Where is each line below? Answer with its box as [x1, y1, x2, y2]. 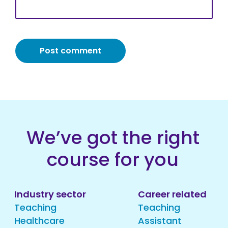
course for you [47, 147, 179, 173]
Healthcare [14, 214, 65, 227]
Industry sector [14, 188, 86, 201]
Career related [138, 188, 207, 201]
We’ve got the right [26, 125, 199, 151]
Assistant [138, 214, 182, 227]
